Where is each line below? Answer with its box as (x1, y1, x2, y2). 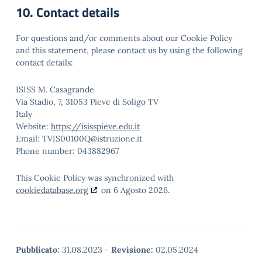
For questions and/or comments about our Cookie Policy (16, 33, 232, 43)
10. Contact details (16, 2, 119, 22)
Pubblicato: (16, 244, 60, 255)
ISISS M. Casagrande (16, 84, 94, 95)
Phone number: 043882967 (16, 146, 119, 156)
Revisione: (111, 244, 153, 255)
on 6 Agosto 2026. (99, 185, 170, 195)
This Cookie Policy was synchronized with (16, 173, 174, 183)
